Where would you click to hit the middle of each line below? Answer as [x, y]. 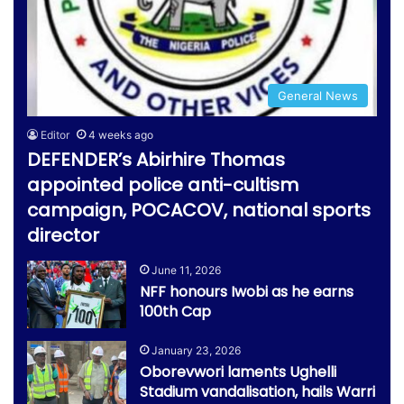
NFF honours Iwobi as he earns [247, 292]
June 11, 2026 [186, 271]
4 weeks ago [121, 135]
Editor [55, 135]
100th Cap [175, 312]
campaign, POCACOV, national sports [199, 211]
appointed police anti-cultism [163, 185]
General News [318, 96]
